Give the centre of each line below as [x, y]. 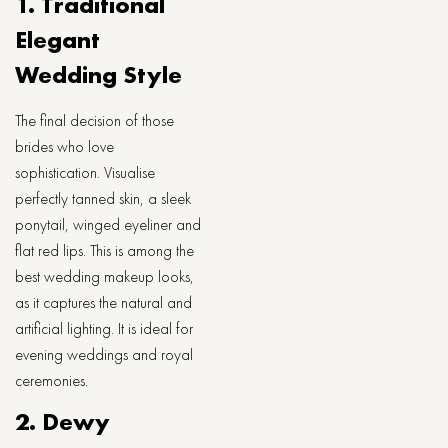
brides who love [64, 146]
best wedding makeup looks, [104, 276]
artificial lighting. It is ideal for [104, 328]
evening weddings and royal [104, 354]
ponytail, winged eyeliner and [108, 224]
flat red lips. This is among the [104, 250]
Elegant [57, 39]
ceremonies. [51, 380]
